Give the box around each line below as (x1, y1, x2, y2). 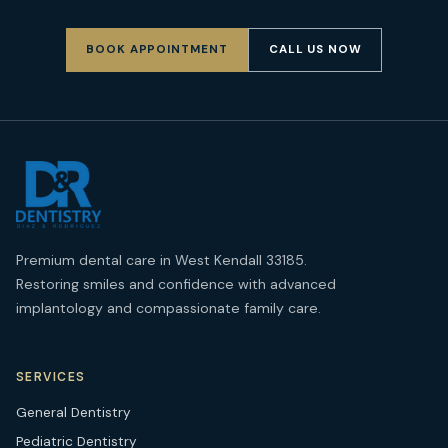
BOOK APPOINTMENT (86, 42, 228, 58)
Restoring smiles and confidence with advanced (16, 275, 336, 294)
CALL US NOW (268, 42, 362, 58)
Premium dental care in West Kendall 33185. (16, 251, 307, 270)
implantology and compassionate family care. (16, 299, 321, 318)
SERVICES (16, 368, 86, 385)
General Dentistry (16, 404, 131, 422)
